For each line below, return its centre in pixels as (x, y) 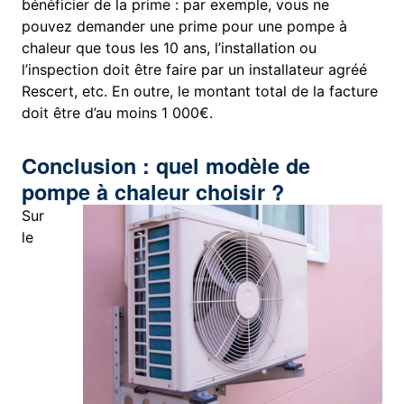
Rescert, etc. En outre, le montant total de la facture (200, 92)
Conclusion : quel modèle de (166, 166)
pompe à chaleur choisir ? (153, 192)
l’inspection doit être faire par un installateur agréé (195, 70)
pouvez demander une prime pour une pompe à (185, 27)
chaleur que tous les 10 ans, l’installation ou (170, 48)
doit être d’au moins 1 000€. (118, 113)
